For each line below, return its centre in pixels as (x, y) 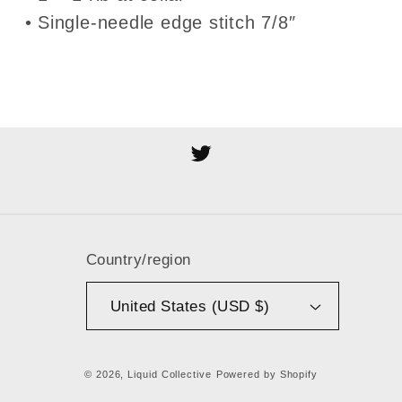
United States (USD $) (190, 306)
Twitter (216, 164)
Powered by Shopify (267, 375)
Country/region (138, 260)
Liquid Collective (170, 375)
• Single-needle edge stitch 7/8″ (160, 23)
